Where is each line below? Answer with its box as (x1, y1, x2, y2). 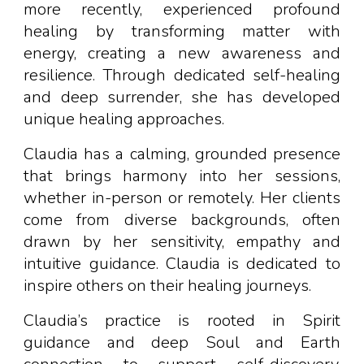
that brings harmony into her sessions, (24, 165, 340, 187)
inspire (24, 275, 73, 297)
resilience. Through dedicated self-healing (24, 64, 340, 86)
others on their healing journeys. (72, 275, 312, 297)
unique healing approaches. (24, 108, 229, 130)
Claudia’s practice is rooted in (24, 310, 302, 331)
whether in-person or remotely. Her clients (24, 187, 340, 209)
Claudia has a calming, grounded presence (24, 143, 340, 165)
